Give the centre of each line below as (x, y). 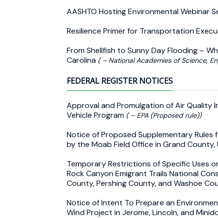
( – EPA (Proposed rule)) (164, 115)
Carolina (82, 60)
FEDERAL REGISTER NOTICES (120, 81)
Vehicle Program (96, 115)
